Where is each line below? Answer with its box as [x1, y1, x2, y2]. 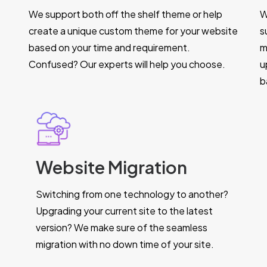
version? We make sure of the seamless [36, 221, 207, 234]
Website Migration [36, 156, 187, 178]
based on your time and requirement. [29, 41, 190, 54]
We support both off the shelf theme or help [29, 8, 222, 20]
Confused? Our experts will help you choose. [29, 58, 225, 70]
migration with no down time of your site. [36, 238, 214, 250]
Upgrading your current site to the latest [36, 204, 213, 217]
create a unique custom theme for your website [29, 24, 238, 37]
